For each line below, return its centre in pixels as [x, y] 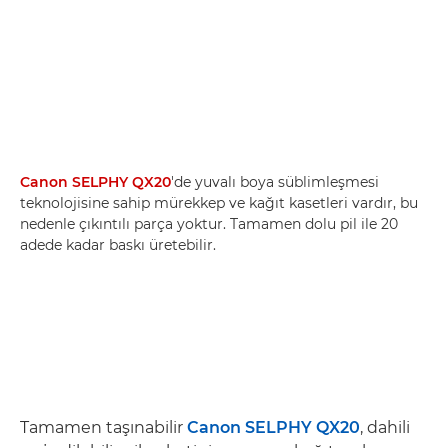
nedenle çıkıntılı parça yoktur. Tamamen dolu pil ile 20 [209, 224]
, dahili [385, 427]
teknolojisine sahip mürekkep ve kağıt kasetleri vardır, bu [219, 203]
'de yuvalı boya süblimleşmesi [275, 182]
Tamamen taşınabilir [103, 427]
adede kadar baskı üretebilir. [118, 245]
